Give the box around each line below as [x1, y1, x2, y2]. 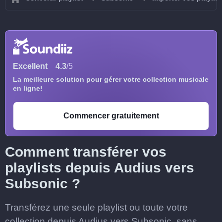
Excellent [13, 62, 48, 70]
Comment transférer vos [5, 144, 166, 160]
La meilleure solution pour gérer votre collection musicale [13, 75, 209, 83]
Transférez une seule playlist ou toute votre [5, 202, 188, 213]
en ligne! [13, 84, 43, 92]
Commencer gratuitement [63, 111, 159, 120]
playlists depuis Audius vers [5, 160, 194, 175]
